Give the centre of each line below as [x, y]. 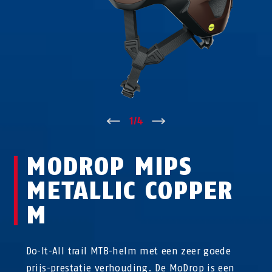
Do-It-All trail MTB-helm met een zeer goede [128, 251]
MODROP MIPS [109, 166]
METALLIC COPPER [129, 191]
